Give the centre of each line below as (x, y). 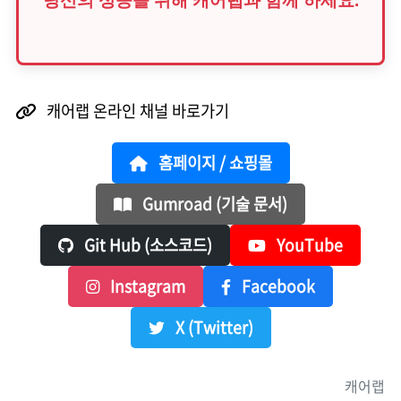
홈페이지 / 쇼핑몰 (213, 163)
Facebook (277, 286)
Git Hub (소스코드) (146, 245)
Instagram (146, 286)
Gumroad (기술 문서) (213, 204)
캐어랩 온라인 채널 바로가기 (136, 111)
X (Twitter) (212, 328)
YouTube (308, 245)
